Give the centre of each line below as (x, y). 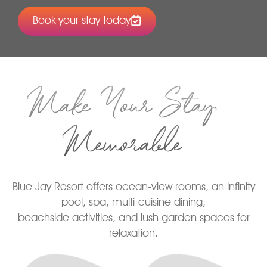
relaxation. (133, 232)
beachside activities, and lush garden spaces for (133, 217)
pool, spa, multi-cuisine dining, (133, 201)
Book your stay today (82, 20)
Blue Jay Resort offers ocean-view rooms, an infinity (133, 186)
